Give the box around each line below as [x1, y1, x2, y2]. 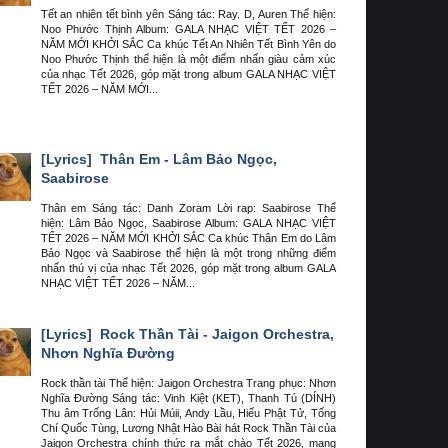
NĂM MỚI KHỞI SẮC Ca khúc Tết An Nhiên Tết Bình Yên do [40, 37, 336, 50]
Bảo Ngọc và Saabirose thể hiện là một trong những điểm [40, 246, 336, 259]
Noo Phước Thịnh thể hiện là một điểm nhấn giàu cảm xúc [40, 52, 336, 65]
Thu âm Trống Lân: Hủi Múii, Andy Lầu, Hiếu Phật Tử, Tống [40, 407, 336, 420]
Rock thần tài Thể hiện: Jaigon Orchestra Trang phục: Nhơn [40, 377, 336, 390]
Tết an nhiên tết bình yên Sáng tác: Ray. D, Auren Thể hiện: [40, 7, 336, 20]
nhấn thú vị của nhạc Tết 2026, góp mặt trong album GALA [40, 261, 336, 274]
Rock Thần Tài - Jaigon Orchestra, [95, 326, 334, 343]
